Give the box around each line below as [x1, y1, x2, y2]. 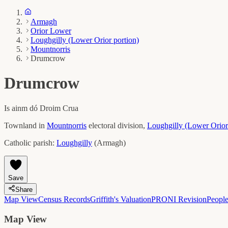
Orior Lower [31, 26, 71, 35]
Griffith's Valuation [90, 194, 151, 204]
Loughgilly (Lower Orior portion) [31, 36, 139, 44]
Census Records [38, 194, 90, 204]
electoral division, [89, 121, 147, 130]
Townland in [4, 121, 45, 130]
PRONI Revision [151, 194, 207, 204]
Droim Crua [40, 103, 78, 112]
